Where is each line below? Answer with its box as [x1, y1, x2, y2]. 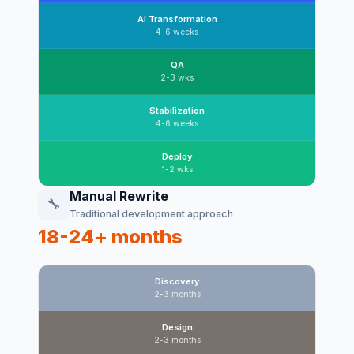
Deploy [161, 151, 193, 163]
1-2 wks [161, 164, 193, 175]
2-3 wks [160, 73, 194, 84]
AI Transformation [137, 13, 217, 25]
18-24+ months [38, 225, 183, 249]
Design [161, 322, 193, 333]
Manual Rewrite [70, 188, 168, 205]
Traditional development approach [70, 208, 233, 220]
